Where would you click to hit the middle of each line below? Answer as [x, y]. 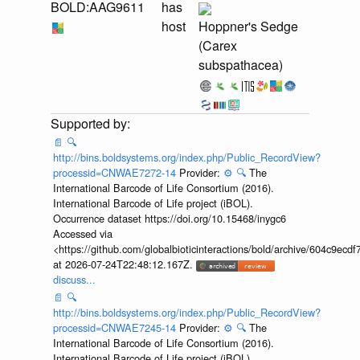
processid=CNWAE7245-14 [116, 327]
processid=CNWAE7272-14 [116, 173]
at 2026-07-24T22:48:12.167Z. [124, 264]
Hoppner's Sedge [248, 27]
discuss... [74, 280]
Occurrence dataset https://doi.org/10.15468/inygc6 [169, 219]
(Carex [218, 46]
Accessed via [82, 234]
